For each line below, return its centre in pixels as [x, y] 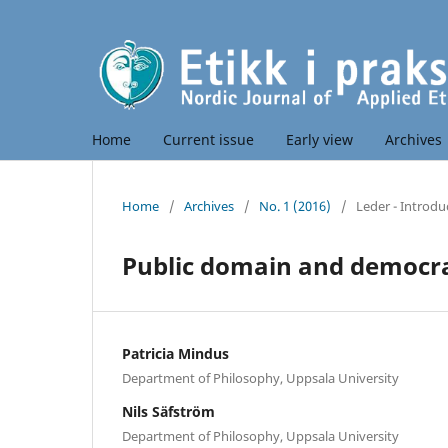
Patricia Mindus [175, 353]
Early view [319, 139]
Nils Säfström [168, 411]
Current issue [208, 139]
